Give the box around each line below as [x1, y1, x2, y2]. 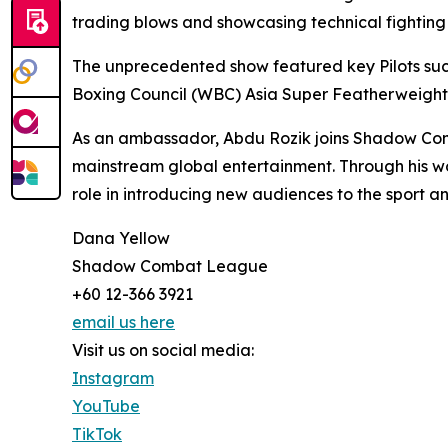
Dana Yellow [72, 228, 170, 249]
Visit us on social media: [72, 340, 254, 361]
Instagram [72, 368, 154, 389]
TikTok [72, 424, 122, 445]
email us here [72, 312, 175, 333]
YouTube [72, 396, 140, 417]
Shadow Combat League [72, 256, 268, 277]
